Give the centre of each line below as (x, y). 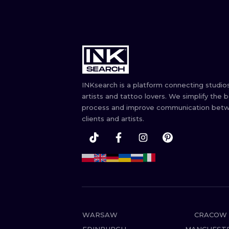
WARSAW (100, 215)
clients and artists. (113, 119)
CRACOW (210, 215)
